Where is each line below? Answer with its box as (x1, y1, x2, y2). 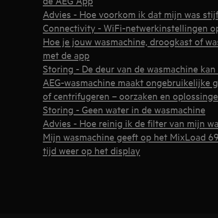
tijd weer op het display (43, 144, 140, 156)
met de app (43, 49, 90, 61)
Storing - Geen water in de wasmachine (43, 103, 205, 115)
